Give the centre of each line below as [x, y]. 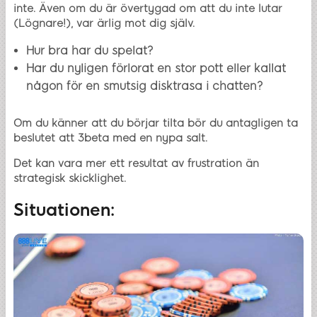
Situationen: [64, 209]
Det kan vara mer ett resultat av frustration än [136, 163]
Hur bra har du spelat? [90, 50]
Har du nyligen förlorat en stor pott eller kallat [156, 68]
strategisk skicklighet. [71, 178]
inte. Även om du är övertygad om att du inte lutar [148, 8]
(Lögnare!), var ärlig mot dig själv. [104, 23]
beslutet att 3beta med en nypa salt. [110, 138]
